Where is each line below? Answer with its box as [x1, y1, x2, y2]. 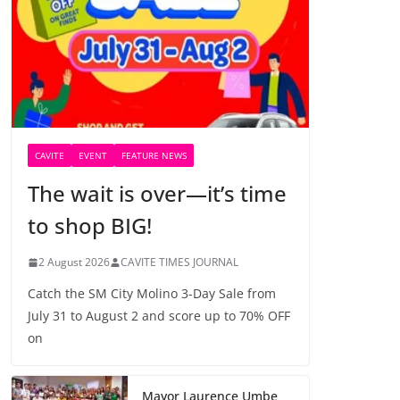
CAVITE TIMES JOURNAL [121, 254, 238, 271]
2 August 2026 [38, 254, 110, 271]
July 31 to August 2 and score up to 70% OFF [28, 307, 290, 325]
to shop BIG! [28, 211, 152, 241]
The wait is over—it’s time [28, 179, 287, 209]
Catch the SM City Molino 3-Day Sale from [28, 285, 276, 303]
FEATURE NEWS [121, 149, 187, 162]
